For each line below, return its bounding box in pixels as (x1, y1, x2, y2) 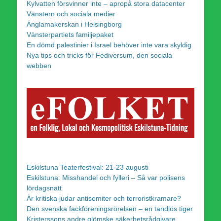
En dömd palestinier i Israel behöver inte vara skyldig (27, 40, 191, 49)
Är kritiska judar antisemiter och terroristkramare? (27, 194, 181, 202)
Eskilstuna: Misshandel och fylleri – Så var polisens (27, 173, 185, 182)
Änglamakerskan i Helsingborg (27, 20, 122, 28)
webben (27, 61, 51, 70)
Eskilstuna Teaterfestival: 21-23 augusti (27, 163, 148, 171)
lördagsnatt (27, 184, 62, 192)
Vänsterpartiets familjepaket (27, 30, 113, 38)
